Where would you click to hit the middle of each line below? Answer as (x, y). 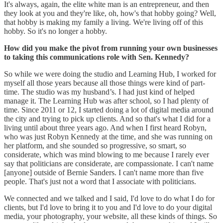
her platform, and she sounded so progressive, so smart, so (95, 145)
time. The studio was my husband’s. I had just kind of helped (99, 92)
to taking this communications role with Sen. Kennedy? (98, 57)
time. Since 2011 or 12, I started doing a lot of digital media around (109, 110)
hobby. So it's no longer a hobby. (56, 31)
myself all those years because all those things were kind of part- (105, 83)
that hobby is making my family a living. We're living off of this (104, 22)
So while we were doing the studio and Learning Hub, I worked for (110, 74)
